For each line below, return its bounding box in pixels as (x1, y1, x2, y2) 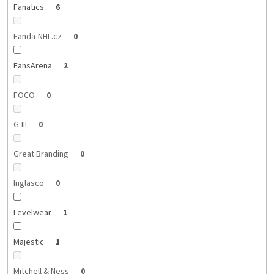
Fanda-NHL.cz (13, 31, 64, 43)
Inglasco (13, 177, 46, 190)
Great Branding (13, 148, 70, 161)
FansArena (13, 60, 54, 73)
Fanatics (13, 1, 46, 14)
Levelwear (13, 207, 53, 220)
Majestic (13, 236, 46, 249)
